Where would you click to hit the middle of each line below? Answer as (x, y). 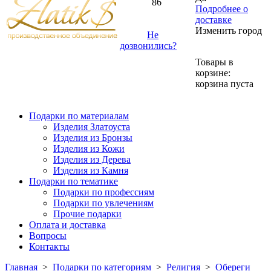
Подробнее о (222, 9)
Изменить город (229, 31)
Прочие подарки (87, 214)
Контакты (49, 247)
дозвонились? (148, 46)
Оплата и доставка (67, 225)
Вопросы (48, 236)
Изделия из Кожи (89, 149)
